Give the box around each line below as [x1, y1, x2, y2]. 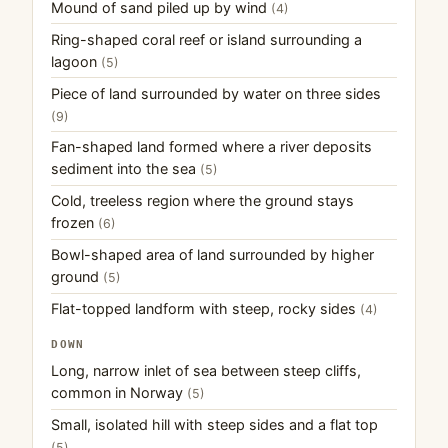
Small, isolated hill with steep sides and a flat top [51, 416, 379, 434]
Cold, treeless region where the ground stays [51, 192, 355, 210]
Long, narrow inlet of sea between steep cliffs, [51, 362, 362, 380]
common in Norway [51, 384, 188, 402]
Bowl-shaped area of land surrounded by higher [51, 246, 375, 264]
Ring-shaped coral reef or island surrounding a [51, 30, 363, 48]
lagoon [51, 52, 102, 70]
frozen [51, 214, 99, 232]
